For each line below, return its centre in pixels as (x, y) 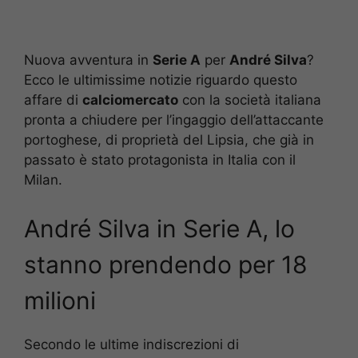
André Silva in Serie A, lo (159, 228)
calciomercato (130, 100)
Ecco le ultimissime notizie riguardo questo (161, 80)
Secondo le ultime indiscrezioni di (131, 344)
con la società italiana (250, 100)
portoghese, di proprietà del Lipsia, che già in (169, 140)
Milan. (43, 180)
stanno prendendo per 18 (166, 264)
